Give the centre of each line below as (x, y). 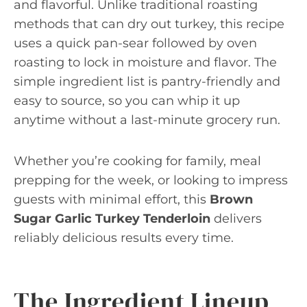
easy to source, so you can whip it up (127, 101)
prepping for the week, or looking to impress (151, 180)
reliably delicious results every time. (124, 238)
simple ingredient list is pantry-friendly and (147, 82)
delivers (236, 219)
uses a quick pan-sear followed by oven (135, 43)
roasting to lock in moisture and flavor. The (145, 62)
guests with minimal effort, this (112, 199)
